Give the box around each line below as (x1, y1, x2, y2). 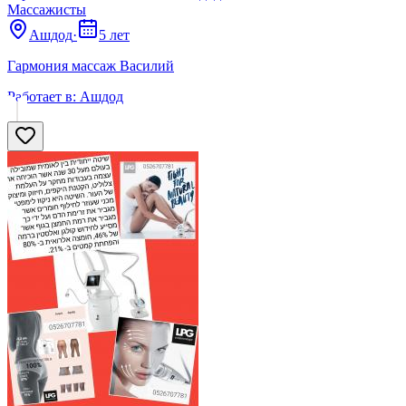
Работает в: (7, 89, 76, 105)
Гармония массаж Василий (7, 58, 174, 74)
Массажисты (7, 2, 86, 18)
